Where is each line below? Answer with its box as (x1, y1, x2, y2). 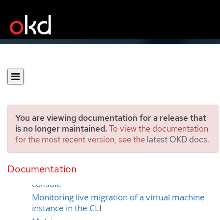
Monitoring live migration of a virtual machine (32, 192, 205, 203)
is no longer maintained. (15, 123, 107, 134)
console (32, 179, 61, 190)
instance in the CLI (32, 202, 102, 214)
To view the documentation (107, 123, 208, 134)
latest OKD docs (147, 134, 207, 145)
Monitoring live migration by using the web (32, 168, 194, 179)
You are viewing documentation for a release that (15, 112, 206, 123)
